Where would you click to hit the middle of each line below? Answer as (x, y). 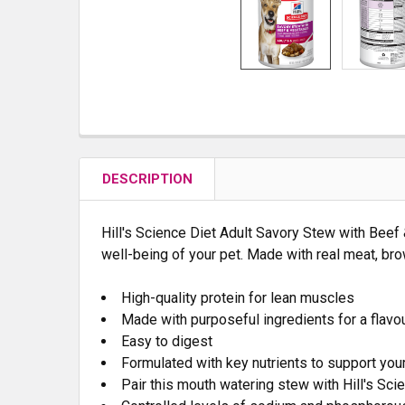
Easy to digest (167, 341)
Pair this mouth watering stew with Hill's (249, 385)
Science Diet (176, 233)
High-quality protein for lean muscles (238, 298)
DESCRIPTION (147, 179)
